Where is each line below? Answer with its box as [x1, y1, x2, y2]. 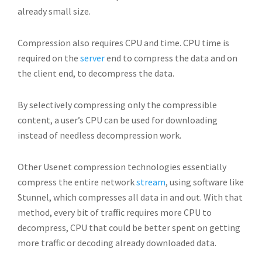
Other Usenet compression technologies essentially [18, 161, 226, 173]
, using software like [166, 176, 244, 188]
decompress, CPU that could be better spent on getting [18, 222, 240, 233]
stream [136, 176, 166, 188]
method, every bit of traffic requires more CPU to [18, 206, 212, 218]
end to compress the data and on [105, 52, 237, 64]
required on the [18, 52, 80, 64]
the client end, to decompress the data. [18, 67, 174, 79]
